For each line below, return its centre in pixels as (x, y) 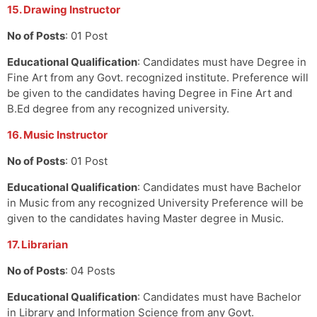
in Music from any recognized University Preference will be (155, 202)
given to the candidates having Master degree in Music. (145, 218)
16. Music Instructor (57, 134)
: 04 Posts (90, 270)
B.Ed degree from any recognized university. (118, 108)
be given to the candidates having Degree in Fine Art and (150, 93)
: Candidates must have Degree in (222, 62)
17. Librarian (38, 244)
